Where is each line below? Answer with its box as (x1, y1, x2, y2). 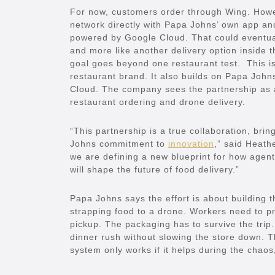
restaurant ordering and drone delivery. (70, 97, 246, 107)
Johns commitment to (70, 139, 168, 149)
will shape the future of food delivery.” (70, 165, 239, 175)
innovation (168, 139, 214, 149)
